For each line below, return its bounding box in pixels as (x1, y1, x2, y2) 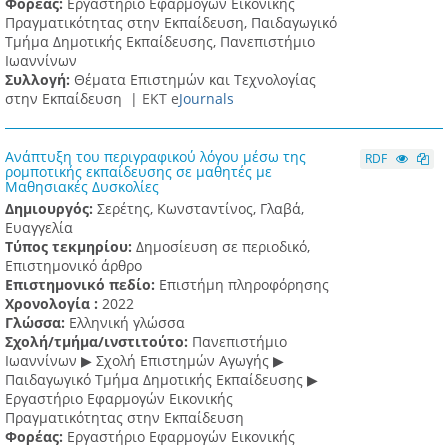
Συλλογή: (5, 70, 74, 90)
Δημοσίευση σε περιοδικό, (136, 237, 310, 257)
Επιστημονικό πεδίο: (5, 275, 159, 295)
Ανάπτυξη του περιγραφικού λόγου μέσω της (5, 147, 306, 167)
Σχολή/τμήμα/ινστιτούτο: (5, 332, 192, 352)
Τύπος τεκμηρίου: (5, 237, 136, 257)
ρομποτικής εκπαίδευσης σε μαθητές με (5, 162, 272, 182)
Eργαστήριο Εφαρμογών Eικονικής (5, 389, 233, 409)
